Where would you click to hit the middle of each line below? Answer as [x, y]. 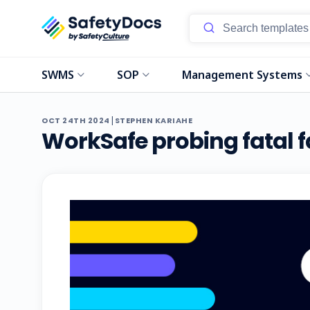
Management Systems [243, 75]
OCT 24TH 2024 [76, 120]
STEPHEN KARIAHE [153, 120]
